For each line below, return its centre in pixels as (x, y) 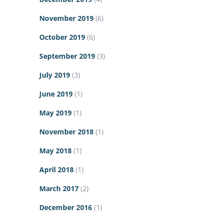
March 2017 (59, 189)
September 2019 (67, 56)
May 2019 (56, 113)
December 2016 (66, 208)
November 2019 (66, 18)
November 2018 (66, 132)
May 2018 (56, 151)
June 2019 (56, 94)
